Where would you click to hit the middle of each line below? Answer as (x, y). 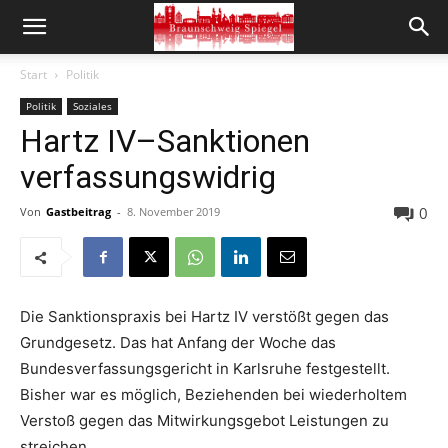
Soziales (92, 106)
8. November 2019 (173, 211)
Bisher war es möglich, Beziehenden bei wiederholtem (213, 394)
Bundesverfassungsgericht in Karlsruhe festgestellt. (205, 368)
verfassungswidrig (148, 177)
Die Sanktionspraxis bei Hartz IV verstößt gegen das (204, 316)
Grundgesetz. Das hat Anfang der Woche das (178, 342)
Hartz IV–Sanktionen (165, 141)
